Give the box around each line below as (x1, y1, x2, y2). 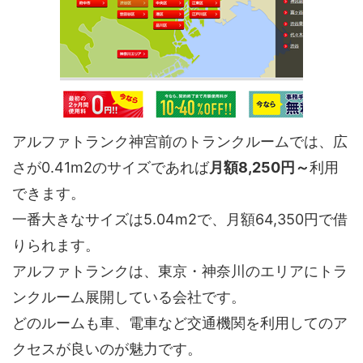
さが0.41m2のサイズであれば (12, 158, 209, 176)
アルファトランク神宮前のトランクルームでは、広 (12, 132, 348, 150)
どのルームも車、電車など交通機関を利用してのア (12, 314, 348, 331)
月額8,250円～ (209, 158, 310, 176)
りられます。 (12, 236, 100, 254)
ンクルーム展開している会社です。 (12, 288, 246, 305)
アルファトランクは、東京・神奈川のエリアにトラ (12, 262, 348, 280)
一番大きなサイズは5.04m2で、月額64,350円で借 (12, 210, 348, 228)
